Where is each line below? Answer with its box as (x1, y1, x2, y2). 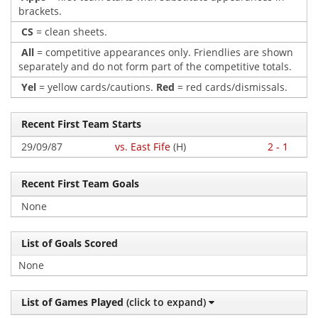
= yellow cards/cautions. (36, 80, 156, 94)
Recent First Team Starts (18, 117, 141, 131)
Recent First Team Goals (18, 177, 139, 190)
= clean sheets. (33, 25, 107, 38)
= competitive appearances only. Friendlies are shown (34, 45, 293, 59)
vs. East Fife (115, 140, 170, 153)
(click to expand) (124, 295, 209, 309)
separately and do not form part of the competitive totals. (18, 60, 292, 73)
